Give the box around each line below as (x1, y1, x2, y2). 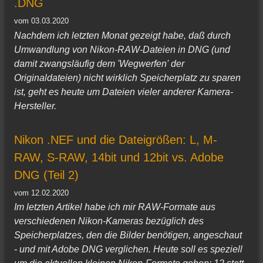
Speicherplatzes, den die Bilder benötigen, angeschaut (14, 230, 242, 241)
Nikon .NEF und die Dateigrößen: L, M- (14, 133, 217, 146)
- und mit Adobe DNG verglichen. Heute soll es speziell (14, 244, 242, 255)
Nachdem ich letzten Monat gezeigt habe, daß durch (14, 30, 231, 41)
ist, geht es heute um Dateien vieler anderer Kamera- (14, 86, 233, 97)
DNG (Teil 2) (14, 168, 79, 181)
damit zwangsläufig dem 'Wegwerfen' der (14, 58, 184, 69)
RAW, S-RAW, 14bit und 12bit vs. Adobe (14, 150, 224, 164)
